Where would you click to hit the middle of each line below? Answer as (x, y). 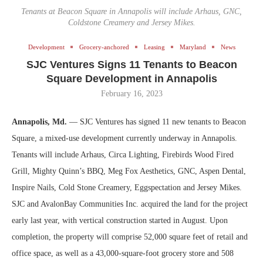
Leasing (154, 47)
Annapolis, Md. (41, 122)
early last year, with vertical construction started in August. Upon (120, 220)
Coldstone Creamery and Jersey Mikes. (131, 22)
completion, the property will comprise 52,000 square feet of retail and (130, 237)
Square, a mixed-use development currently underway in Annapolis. (124, 138)
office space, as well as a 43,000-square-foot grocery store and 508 (123, 253)
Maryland (193, 47)
